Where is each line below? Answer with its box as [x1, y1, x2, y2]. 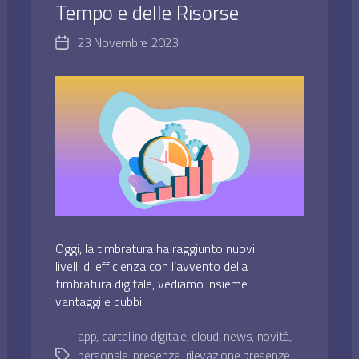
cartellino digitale [101, 326, 187, 346]
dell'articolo [61, 54, 119, 74]
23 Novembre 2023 [77, 33, 179, 53]
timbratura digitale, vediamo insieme [55, 274, 248, 294]
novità [256, 326, 290, 346]
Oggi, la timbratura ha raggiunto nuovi [55, 239, 256, 259]
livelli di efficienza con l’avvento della [55, 256, 248, 276]
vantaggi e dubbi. [55, 292, 145, 312]
